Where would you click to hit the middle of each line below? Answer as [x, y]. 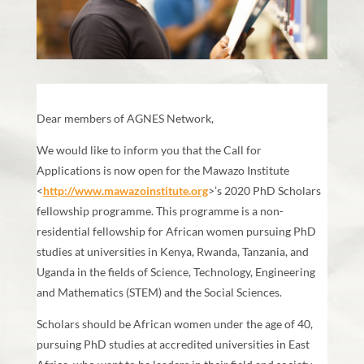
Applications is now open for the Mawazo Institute [162, 171]
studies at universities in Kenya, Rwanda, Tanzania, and [172, 252]
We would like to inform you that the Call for [149, 150]
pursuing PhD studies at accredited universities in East [173, 344]
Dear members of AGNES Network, [125, 119]
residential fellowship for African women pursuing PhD [176, 232]
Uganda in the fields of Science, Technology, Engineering [175, 272]
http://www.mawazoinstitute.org [125, 191]
